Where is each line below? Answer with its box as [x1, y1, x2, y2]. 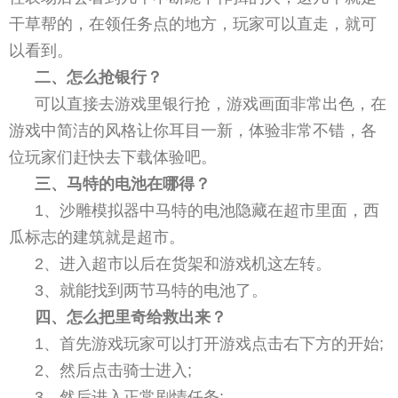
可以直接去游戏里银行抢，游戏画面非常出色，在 [35, 94, 387, 113]
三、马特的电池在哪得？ [35, 174, 211, 193]
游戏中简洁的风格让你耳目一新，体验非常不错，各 [9, 121, 377, 139]
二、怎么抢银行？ [35, 68, 163, 86]
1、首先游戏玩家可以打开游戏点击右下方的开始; [35, 334, 385, 353]
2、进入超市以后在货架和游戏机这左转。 [35, 254, 332, 273]
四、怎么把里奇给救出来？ [35, 307, 227, 326]
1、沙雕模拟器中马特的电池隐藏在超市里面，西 [35, 201, 380, 219]
